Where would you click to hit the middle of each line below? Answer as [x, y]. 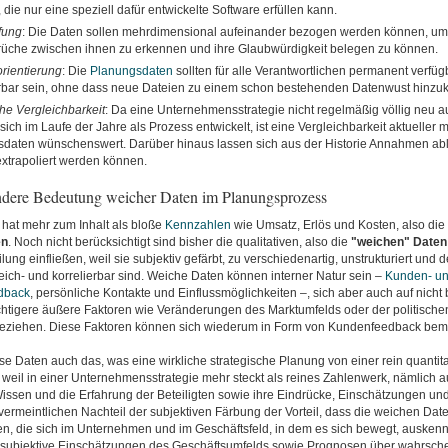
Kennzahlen [197, 225]
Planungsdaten [131, 71]
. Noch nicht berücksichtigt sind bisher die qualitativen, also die [179, 242]
